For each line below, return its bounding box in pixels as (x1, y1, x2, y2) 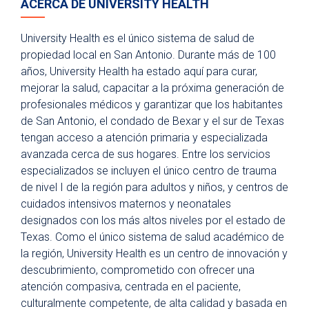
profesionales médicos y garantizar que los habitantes (21, 98, 283, 112)
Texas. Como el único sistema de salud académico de (21, 230, 284, 244)
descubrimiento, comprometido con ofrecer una (21, 263, 255, 277)
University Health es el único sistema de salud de (21, 32, 255, 46)
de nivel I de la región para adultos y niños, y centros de (21, 181, 288, 195)
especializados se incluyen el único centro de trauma (21, 164, 277, 178)
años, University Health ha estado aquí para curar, (21, 65, 257, 79)
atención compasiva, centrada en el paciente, (21, 280, 241, 294)
